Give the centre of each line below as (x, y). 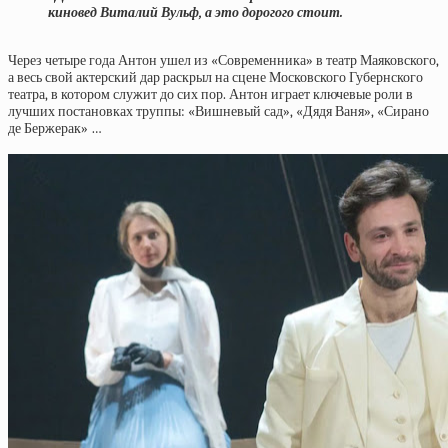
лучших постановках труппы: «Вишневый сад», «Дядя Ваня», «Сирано (218, 111)
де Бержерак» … (55, 128)
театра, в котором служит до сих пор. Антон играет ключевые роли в (210, 94)
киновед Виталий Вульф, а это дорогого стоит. (195, 12)
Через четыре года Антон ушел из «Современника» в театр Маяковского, (223, 60)
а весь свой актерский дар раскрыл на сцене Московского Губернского (215, 77)
